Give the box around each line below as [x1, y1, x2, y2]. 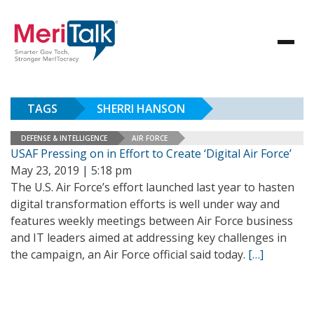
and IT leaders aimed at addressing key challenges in [11, 230, 287, 245]
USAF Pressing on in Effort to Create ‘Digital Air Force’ [11, 146, 292, 161]
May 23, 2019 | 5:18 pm [11, 163, 132, 178]
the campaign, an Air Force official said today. [11, 247, 248, 262]
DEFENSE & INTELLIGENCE [21, 132, 107, 143]
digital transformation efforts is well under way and [11, 196, 280, 212]
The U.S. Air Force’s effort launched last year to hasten [11, 179, 294, 195]
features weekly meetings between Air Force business [11, 213, 293, 228]
